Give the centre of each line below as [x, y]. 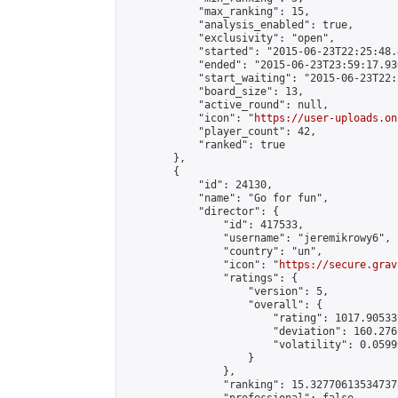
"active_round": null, [226, 105]
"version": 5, [226, 291]
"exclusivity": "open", [229, 38]
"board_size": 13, [214, 92]
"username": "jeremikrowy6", [257, 238]
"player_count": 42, [220, 131]
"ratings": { [211, 278]
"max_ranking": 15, [217, 12]
